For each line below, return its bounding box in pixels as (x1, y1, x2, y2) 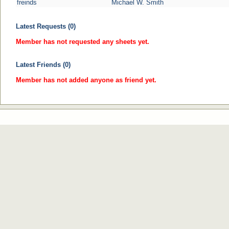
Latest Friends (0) (16, 61, 71, 68)
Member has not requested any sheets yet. (16, 38, 149, 45)
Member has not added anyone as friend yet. (16, 76, 156, 84)
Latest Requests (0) (16, 22, 76, 30)
